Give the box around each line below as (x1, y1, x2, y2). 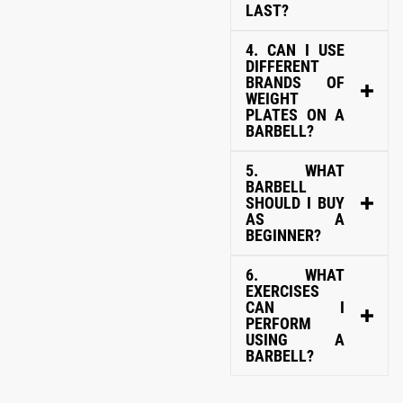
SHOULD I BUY (246, 193, 345, 212)
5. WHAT (246, 160, 345, 180)
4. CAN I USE (246, 40, 345, 59)
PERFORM (246, 313, 311, 333)
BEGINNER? (246, 225, 321, 245)
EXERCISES (246, 281, 319, 300)
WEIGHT (246, 88, 299, 108)
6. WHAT (246, 264, 345, 284)
